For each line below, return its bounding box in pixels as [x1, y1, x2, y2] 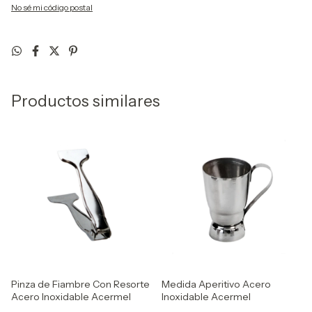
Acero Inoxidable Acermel [11, 290, 131, 303]
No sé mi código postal [11, 2, 93, 13]
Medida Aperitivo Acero [162, 278, 271, 290]
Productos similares [11, 91, 160, 111]
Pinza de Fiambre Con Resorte [11, 278, 150, 290]
